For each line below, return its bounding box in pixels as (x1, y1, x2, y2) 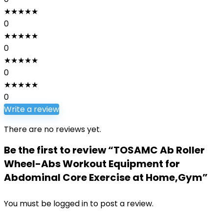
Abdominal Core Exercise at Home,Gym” (4, 171, 208, 184)
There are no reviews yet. (4, 124, 101, 135)
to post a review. (90, 198, 153, 209)
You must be (4, 198, 53, 209)
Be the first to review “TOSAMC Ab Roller (4, 143, 205, 157)
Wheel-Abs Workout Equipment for (4, 157, 180, 171)
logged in (53, 198, 90, 209)
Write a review (4, 104, 59, 115)
